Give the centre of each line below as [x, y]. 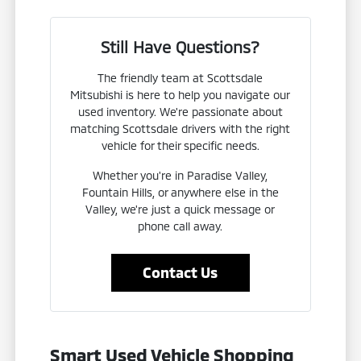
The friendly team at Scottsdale [180, 78]
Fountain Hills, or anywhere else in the [180, 193]
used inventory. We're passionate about [180, 112]
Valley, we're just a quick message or [180, 210]
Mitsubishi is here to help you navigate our [180, 95]
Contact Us [180, 273]
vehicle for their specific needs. [180, 146]
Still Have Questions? [180, 47]
